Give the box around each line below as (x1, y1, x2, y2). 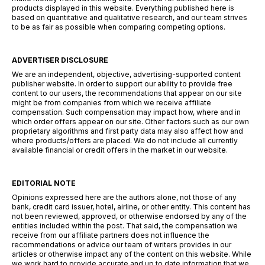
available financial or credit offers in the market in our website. (12, 145, 228, 154)
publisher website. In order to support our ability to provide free (12, 79, 232, 88)
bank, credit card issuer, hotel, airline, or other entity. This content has (12, 202, 251, 211)
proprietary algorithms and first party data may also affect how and (12, 126, 243, 135)
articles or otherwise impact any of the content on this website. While (12, 249, 251, 258)
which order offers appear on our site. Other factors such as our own (12, 117, 249, 126)
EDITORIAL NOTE (12, 178, 76, 188)
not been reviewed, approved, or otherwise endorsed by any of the (12, 211, 247, 221)
